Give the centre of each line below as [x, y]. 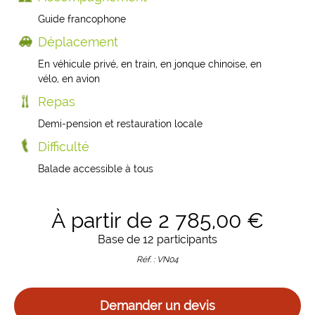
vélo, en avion [69, 79]
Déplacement [78, 42]
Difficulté [64, 147]
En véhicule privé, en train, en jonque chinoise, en [150, 64]
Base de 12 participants [157, 239]
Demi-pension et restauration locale [120, 124]
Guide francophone [82, 19]
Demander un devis [157, 306]
